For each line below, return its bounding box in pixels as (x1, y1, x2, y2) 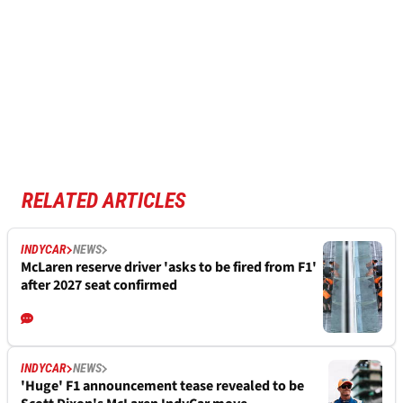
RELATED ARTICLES (22, 188, 186, 214)
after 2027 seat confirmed (21, 275, 177, 296)
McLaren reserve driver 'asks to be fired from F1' (21, 257, 317, 278)
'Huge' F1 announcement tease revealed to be (21, 376, 304, 397)
